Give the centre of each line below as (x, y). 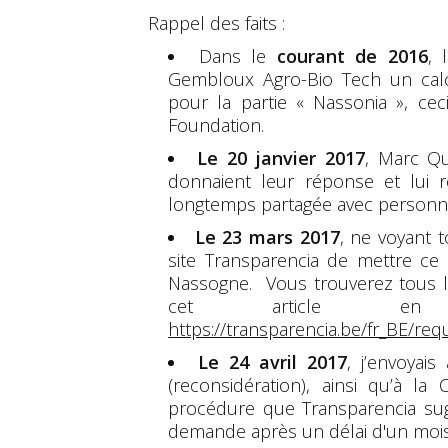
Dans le (237, 55)
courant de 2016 (352, 55)
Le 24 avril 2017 (273, 361)
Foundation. (216, 124)
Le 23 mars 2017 (267, 236)
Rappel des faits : (216, 22)
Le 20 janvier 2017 (281, 157)
